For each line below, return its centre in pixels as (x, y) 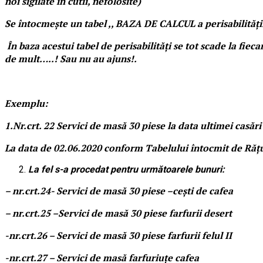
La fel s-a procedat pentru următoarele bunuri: (127, 169)
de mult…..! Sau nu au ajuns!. (71, 58)
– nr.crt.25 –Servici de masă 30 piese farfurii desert (118, 213)
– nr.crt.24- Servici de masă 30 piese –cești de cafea (119, 190)
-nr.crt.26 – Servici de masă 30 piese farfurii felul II (118, 235)
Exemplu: (26, 103)
